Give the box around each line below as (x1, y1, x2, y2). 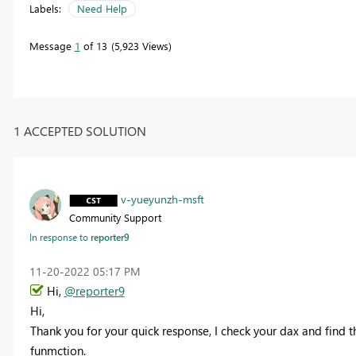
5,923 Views (114, 39, 168, 53)
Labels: (29, 2, 61, 16)
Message (29, 39, 75, 53)
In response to (29, 230, 91, 243)
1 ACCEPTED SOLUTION (13, 122, 146, 139)
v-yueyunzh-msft (120, 191, 204, 207)
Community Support (68, 210, 161, 224)
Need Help (76, 2, 127, 16)
